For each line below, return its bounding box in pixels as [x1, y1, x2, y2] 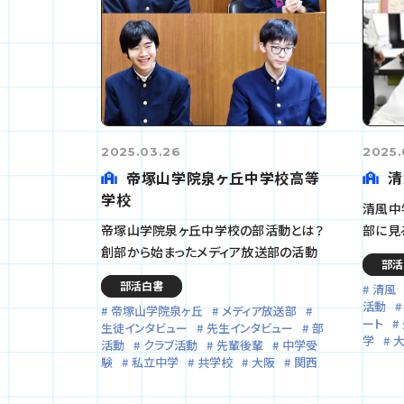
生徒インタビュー [101, 318, 188, 336]
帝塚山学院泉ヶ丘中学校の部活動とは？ [101, 220, 325, 239]
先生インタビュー [207, 318, 293, 336]
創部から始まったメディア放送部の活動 [101, 242, 318, 261]
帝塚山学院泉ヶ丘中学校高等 [126, 166, 320, 188]
